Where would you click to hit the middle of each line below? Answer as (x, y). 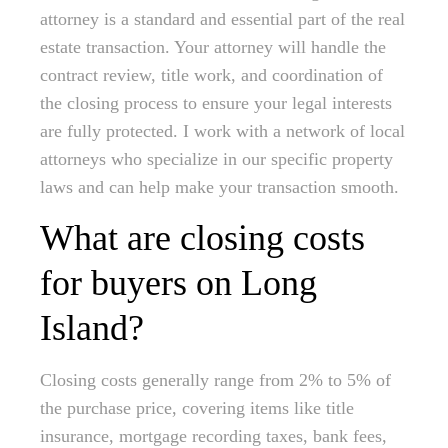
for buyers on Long (178, 283)
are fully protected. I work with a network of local (222, 131)
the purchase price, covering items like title (197, 408)
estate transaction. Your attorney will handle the (213, 47)
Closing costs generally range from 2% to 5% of (215, 380)
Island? (92, 328)
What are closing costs (202, 238)
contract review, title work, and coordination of (211, 75)
